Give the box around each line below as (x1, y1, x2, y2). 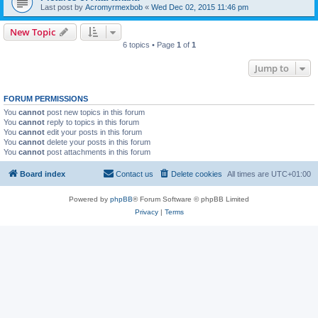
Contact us (116, 169, 153, 178)
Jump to (255, 62, 289, 75)
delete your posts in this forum (45, 138, 150, 146)
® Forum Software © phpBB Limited (133, 194, 249, 203)
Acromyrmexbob (85, 3, 143, 11)
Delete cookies (171, 169, 222, 178)
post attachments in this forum (45, 148, 150, 156)
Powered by (69, 194, 110, 203)
